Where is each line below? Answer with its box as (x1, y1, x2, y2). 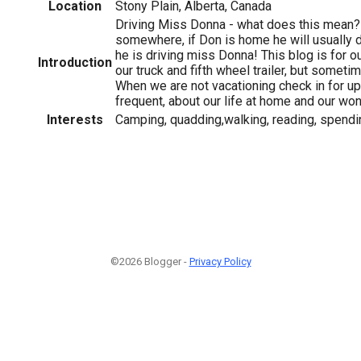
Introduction (38, 54, 112, 70)
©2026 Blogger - (110, 255, 189, 268)
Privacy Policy (189, 255, 251, 268)
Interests (47, 111, 103, 127)
